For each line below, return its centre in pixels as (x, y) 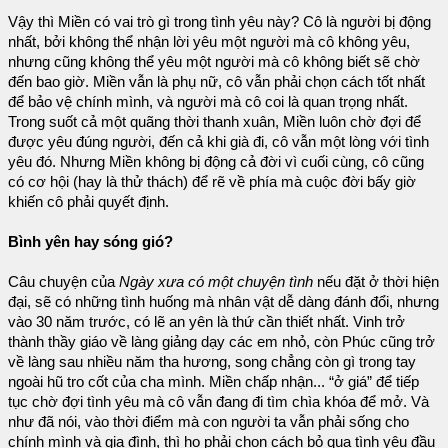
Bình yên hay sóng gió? (90, 241)
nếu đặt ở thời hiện (376, 281)
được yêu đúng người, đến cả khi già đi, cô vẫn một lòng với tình (218, 141)
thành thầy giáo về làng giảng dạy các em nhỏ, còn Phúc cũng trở (221, 341)
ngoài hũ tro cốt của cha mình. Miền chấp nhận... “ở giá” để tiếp (213, 381)
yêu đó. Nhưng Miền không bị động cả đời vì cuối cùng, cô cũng (216, 161)
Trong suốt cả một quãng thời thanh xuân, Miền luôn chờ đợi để (214, 121)
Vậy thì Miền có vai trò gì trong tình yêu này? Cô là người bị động (219, 21)
